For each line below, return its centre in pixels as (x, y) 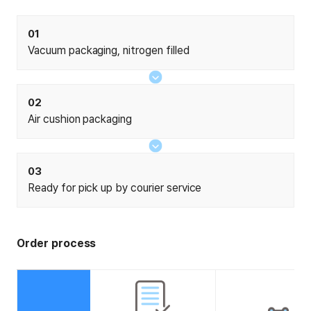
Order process (57, 244)
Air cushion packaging (80, 119)
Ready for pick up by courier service (115, 188)
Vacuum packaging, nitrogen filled (109, 51)
